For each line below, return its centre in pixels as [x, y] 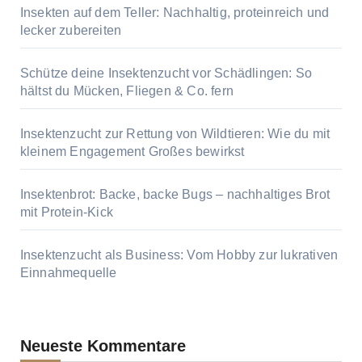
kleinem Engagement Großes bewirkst [132, 152]
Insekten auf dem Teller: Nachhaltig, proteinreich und [175, 13]
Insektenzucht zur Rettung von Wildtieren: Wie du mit [175, 134]
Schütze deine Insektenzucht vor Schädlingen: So [166, 74]
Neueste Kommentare [103, 346]
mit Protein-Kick [66, 213]
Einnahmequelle [68, 273]
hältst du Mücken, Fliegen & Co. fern [126, 91]
